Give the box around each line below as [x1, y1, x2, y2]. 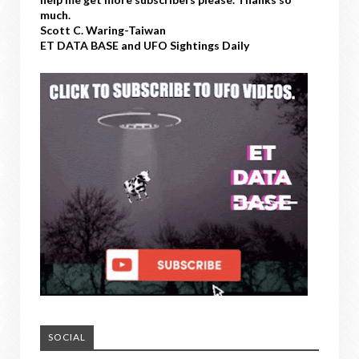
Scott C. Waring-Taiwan [40, 22, 166, 37]
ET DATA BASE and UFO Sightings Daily [40, 38, 249, 52]
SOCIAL [48, 330, 86, 343]
